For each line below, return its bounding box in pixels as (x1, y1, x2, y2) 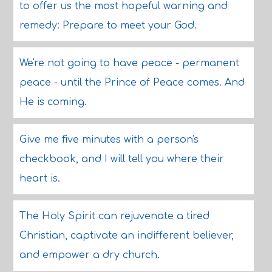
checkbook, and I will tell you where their (19, 154, 224, 165)
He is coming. (19, 97, 87, 107)
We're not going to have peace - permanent (19, 58, 239, 69)
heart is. (19, 173, 60, 184)
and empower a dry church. (19, 250, 160, 260)
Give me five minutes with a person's (19, 134, 199, 145)
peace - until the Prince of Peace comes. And (19, 77, 245, 88)
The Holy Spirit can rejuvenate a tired (19, 211, 209, 222)
